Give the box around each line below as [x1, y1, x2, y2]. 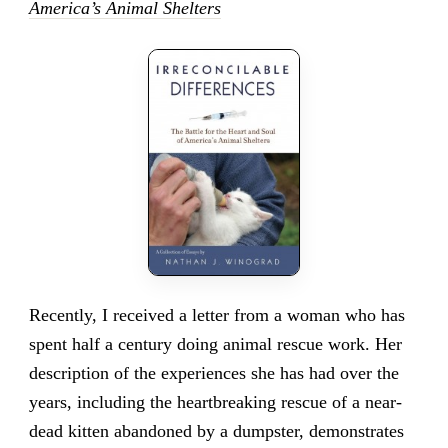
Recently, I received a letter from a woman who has [28, 304, 405, 325]
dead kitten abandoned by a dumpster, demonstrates [28, 420, 404, 441]
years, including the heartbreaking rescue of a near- [28, 391, 402, 412]
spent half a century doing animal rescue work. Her [28, 333, 402, 354]
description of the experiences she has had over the [28, 362, 399, 383]
